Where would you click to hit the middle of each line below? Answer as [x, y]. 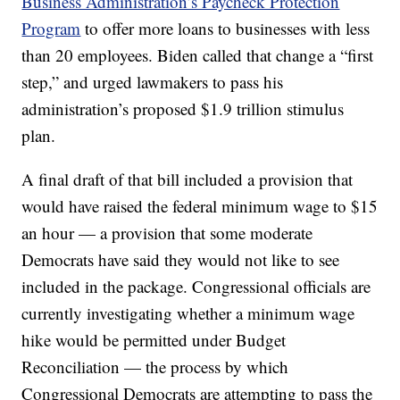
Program [51, 29]
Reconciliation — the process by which [155, 367]
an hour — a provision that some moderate [167, 233]
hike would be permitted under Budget [154, 340]
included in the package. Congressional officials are [196, 287]
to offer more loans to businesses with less [225, 29]
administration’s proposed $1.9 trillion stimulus [183, 109]
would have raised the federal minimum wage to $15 [200, 206]
